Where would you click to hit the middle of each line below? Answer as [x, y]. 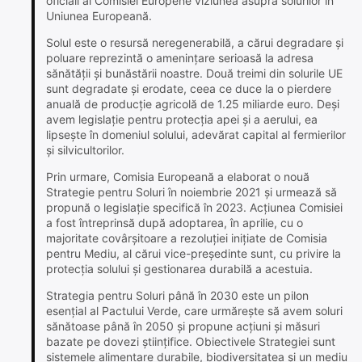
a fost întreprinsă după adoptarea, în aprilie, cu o [175, 223]
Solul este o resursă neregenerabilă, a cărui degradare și [195, 43]
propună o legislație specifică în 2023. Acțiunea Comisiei [194, 208]
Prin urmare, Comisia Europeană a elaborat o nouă [178, 177]
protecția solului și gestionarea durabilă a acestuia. [179, 269]
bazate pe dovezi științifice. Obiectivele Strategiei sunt [191, 342]
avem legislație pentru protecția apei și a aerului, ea [182, 120]
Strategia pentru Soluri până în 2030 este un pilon [177, 296]
